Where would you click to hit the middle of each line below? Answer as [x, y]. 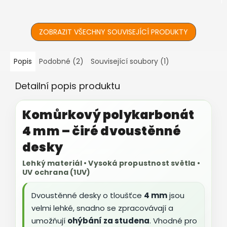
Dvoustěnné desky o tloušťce [88, 196]
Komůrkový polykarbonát [108, 115]
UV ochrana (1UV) [56, 172]
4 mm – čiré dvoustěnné [102, 131]
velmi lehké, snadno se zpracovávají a [102, 208]
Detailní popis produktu [68, 86]
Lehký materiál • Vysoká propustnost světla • [111, 163]
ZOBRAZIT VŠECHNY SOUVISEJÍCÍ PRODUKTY [113, 32]
